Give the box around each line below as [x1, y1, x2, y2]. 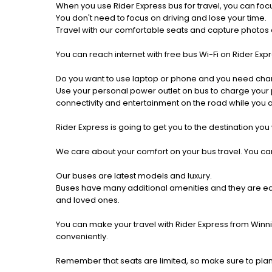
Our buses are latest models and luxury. [56, 169, 212, 182]
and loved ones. [56, 194, 120, 206]
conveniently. [56, 230, 108, 242]
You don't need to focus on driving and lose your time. [56, 12, 267, 24]
